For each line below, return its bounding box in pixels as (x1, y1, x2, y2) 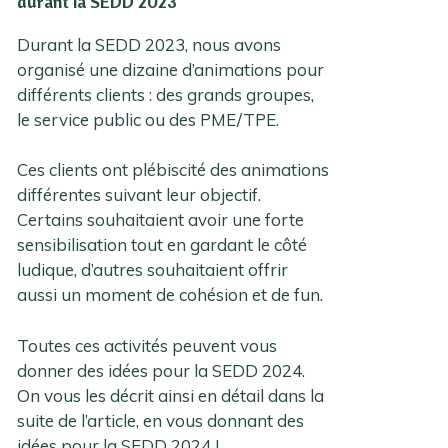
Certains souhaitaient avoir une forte (17, 209, 305, 231)
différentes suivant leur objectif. (17, 184, 262, 206)
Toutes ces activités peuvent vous (17, 334, 278, 356)
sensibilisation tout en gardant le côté (17, 234, 308, 256)
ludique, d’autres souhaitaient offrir (17, 259, 289, 281)
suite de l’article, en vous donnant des (17, 409, 305, 431)
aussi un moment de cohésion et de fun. (17, 284, 324, 306)
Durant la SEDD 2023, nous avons (17, 33, 282, 55)
